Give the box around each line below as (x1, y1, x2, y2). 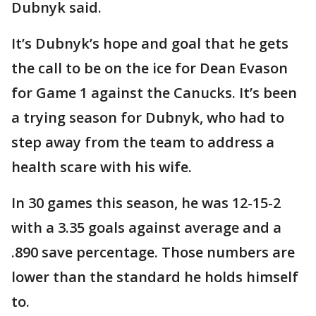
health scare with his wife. (11, 157, 192, 177)
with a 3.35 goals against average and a (11, 218, 281, 238)
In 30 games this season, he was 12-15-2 (11, 193, 281, 213)
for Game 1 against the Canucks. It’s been (11, 83, 297, 103)
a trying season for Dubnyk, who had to (11, 108, 284, 128)
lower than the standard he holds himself (11, 267, 298, 287)
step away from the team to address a (11, 133, 274, 152)
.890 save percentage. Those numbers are (11, 243, 295, 262)
